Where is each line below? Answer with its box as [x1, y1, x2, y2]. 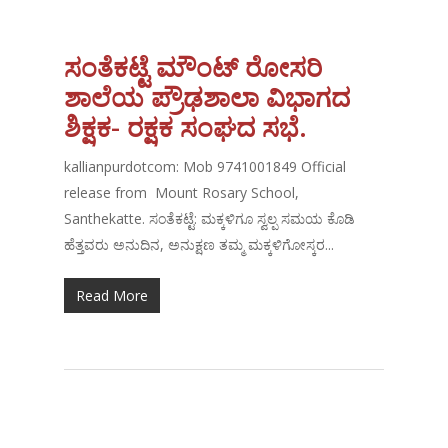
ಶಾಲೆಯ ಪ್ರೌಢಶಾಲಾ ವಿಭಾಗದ [64, 79, 351, 116]
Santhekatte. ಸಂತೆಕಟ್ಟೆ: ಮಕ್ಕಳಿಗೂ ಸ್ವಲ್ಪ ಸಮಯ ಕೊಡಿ [64, 209, 356, 229]
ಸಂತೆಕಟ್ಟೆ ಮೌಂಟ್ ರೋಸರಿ [64, 49, 323, 86]
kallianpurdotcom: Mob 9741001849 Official [64, 157, 347, 177]
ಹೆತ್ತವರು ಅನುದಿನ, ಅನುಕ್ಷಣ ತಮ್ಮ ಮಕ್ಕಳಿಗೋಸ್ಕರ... [64, 235, 335, 255]
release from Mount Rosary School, [64, 183, 300, 203]
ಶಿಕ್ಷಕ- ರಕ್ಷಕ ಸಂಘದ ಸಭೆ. [64, 109, 308, 146]
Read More [76, 286, 149, 306]
